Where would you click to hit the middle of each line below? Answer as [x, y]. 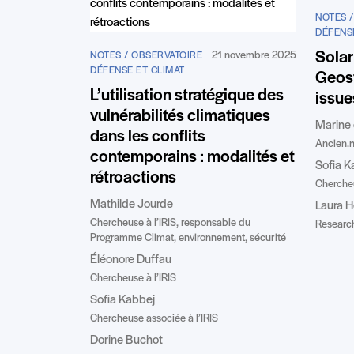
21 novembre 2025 [254, 55]
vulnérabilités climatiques [180, 116]
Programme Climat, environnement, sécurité [188, 238]
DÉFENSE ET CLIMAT [137, 70]
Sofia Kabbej [122, 300]
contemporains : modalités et [192, 157]
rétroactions [133, 178]
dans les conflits [148, 137]
